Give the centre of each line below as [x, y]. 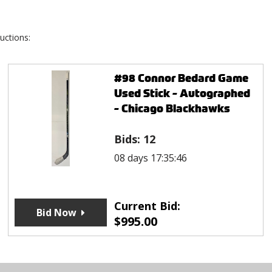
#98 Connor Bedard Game [181, 78]
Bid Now [56, 213]
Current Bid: [147, 206]
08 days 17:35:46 [150, 158]
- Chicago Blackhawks [172, 109]
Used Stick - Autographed [182, 93]
